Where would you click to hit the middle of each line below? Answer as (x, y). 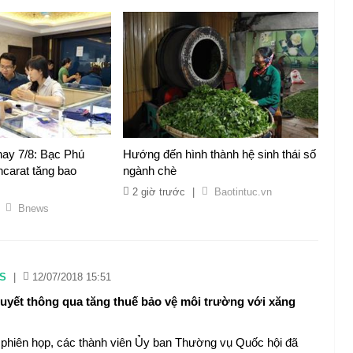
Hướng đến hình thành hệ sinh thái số (219, 154)
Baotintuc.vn (243, 192)
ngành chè (149, 171)
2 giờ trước (158, 192)
